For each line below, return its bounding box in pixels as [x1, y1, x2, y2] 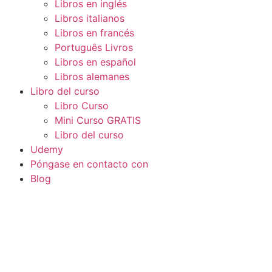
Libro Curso [54, 100, 109, 112]
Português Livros [54, 41, 133, 53]
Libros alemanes [54, 70, 129, 83]
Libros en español [54, 56, 136, 68]
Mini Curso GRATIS [54, 114, 141, 126]
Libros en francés [54, 27, 134, 39]
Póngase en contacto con [30, 158, 148, 170]
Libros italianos [54, 12, 124, 24]
